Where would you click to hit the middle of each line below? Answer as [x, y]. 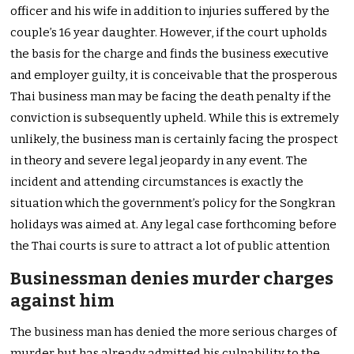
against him [63, 301]
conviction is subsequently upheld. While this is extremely [175, 118]
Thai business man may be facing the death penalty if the [171, 97]
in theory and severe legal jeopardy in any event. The [159, 161]
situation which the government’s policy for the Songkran [173, 203]
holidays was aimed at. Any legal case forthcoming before [174, 225]
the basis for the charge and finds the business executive [170, 54]
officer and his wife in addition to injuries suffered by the [170, 11]
